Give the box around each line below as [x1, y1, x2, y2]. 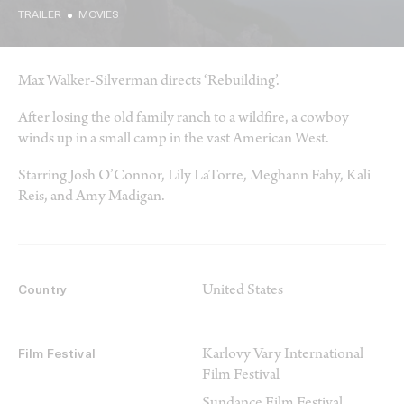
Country [18, 284, 67, 298]
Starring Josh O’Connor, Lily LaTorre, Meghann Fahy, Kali [18, 169, 371, 186]
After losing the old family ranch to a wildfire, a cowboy [18, 111, 349, 128]
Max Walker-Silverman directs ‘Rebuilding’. [18, 74, 280, 91]
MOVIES [78, 10, 120, 22]
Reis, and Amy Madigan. [18, 189, 165, 207]
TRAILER [18, 10, 61, 22]
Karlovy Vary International [202, 347, 363, 364]
